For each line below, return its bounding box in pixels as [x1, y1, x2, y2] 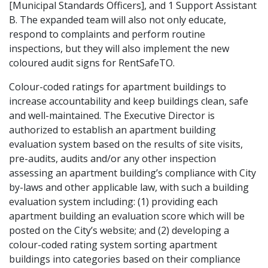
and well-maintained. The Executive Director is [9, 108, 215, 122]
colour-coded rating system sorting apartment [9, 237, 217, 251]
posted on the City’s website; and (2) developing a [9, 223, 229, 237]
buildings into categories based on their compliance [9, 252, 240, 266]
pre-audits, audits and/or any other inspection [9, 151, 216, 165]
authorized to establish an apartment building [9, 123, 216, 136]
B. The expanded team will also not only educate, [9, 13, 226, 26]
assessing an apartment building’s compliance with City [9, 166, 256, 179]
